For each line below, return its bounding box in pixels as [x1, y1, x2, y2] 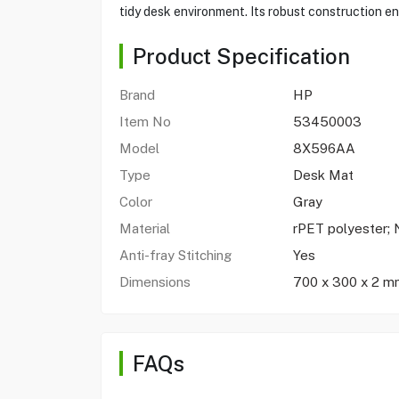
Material [118, 221, 170, 236]
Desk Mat [292, 167, 354, 183]
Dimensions [118, 274, 194, 289]
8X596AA [292, 141, 355, 156]
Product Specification [132, 44, 350, 69]
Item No [118, 114, 171, 129]
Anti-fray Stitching [118, 248, 232, 263]
